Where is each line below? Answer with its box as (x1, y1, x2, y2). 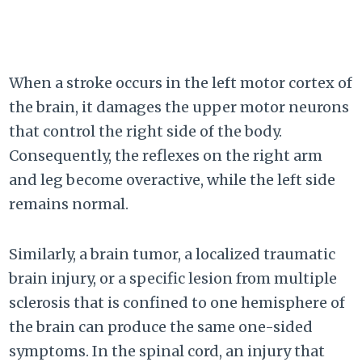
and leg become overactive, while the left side (9, 170, 336, 190)
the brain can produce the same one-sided (9, 318, 314, 337)
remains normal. (9, 195, 129, 214)
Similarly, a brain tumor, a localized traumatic (9, 245, 336, 264)
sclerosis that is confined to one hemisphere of (9, 293, 346, 313)
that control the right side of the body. (9, 122, 283, 141)
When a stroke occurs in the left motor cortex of (9, 74, 353, 93)
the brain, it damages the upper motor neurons (9, 98, 350, 117)
